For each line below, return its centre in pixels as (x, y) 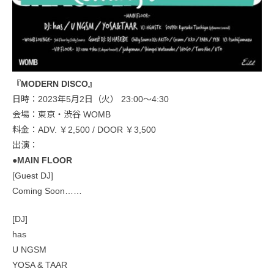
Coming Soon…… (47, 191)
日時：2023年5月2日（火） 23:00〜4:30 (91, 99)
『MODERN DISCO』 (54, 84)
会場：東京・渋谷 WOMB (61, 115)
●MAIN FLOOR (42, 161)
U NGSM (29, 250)
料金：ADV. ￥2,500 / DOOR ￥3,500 (84, 130)
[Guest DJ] (33, 176)
